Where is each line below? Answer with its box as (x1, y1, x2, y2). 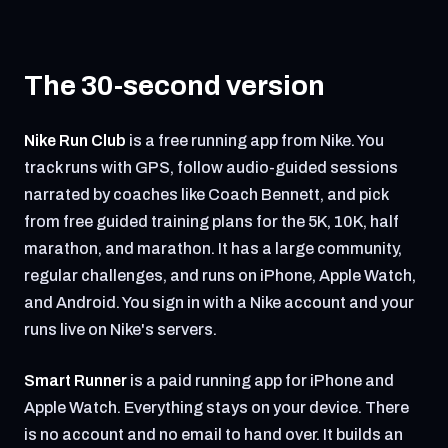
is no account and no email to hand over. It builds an (24, 426, 403, 443)
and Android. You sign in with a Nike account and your (24, 294, 414, 311)
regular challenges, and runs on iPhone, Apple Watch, (24, 267, 416, 284)
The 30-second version (24, 70, 325, 101)
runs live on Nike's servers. (24, 321, 217, 338)
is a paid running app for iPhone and (127, 372, 394, 389)
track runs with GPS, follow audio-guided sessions (24, 159, 398, 176)
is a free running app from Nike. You (126, 132, 384, 149)
